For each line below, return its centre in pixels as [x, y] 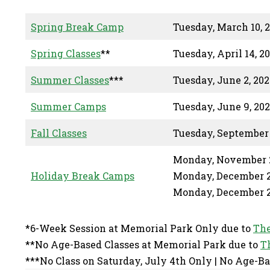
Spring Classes [66, 53]
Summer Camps [68, 106]
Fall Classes [59, 133]
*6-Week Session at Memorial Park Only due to [139, 228]
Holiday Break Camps [83, 176]
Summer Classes [70, 80]
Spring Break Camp [77, 27]
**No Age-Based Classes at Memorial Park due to [143, 244]
